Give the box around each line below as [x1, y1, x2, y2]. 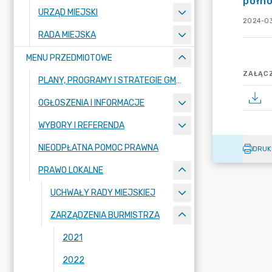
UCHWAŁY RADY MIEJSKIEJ [50, 188, 155, 198]
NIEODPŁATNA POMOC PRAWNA [38, 143, 158, 153]
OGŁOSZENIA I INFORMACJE [38, 98, 144, 108]
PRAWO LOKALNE [38, 165, 103, 175]
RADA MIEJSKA [38, 30, 96, 40]
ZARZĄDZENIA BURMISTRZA [50, 210, 160, 220]
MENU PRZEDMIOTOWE [26, 53, 112, 63]
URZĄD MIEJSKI [38, 7, 98, 18]
